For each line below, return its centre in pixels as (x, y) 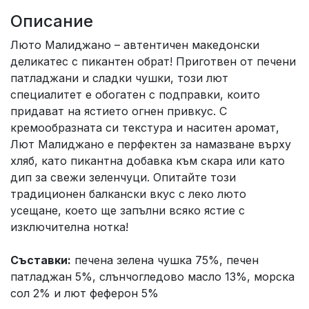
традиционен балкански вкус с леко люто (128, 194)
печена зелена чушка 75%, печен (165, 260)
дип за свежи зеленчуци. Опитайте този (123, 178)
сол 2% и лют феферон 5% (84, 293)
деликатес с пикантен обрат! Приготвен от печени (153, 62)
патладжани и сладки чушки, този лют (119, 78)
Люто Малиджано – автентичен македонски (135, 45)
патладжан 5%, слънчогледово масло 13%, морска (152, 277)
